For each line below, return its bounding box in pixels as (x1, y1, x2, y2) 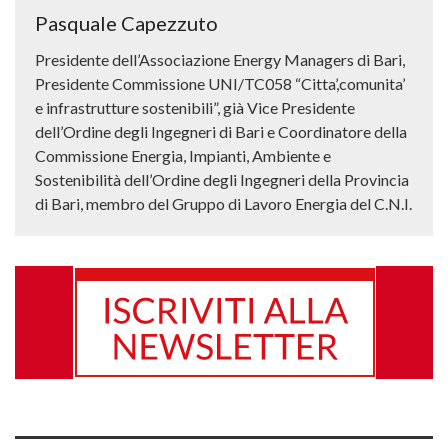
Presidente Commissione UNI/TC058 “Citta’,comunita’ (35, 74, 405, 94)
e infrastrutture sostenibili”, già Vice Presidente (35, 98, 355, 118)
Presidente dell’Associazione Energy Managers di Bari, (35, 50, 405, 70)
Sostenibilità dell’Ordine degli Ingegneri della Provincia (35, 170, 409, 190)
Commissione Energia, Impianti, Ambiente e (35, 146, 331, 166)
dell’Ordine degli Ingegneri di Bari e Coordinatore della (35, 122, 407, 142)
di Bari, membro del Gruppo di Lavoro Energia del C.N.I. (35, 194, 412, 214)
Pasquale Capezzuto (35, 11, 218, 36)
